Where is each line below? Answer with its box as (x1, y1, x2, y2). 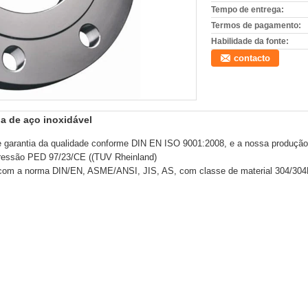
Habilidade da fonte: (211, 36, 289, 46)
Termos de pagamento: (211, 21, 301, 30)
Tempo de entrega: (211, 5, 284, 14)
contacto (234, 53, 270, 63)
